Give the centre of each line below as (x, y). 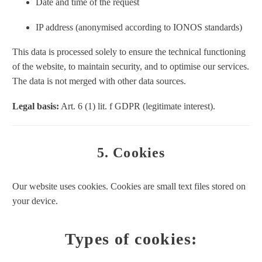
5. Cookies (131, 152)
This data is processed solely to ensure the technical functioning (129, 52)
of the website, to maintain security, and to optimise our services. (131, 67)
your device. (35, 201)
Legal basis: (36, 106)
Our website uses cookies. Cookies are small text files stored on (129, 187)
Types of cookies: (131, 239)
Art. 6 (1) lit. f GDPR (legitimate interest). (137, 106)
